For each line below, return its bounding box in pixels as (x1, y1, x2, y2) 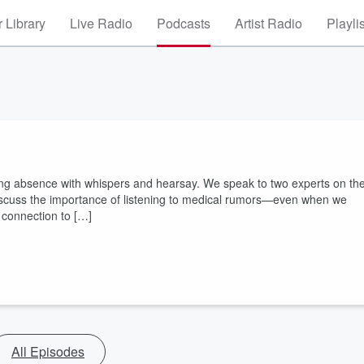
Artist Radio (235, 14, 302, 32)
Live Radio (70, 14, 132, 32)
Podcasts (157, 14, 210, 32)
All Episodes (11, 342, 84, 361)
